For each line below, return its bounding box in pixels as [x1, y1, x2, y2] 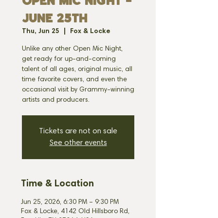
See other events [49, 139, 107, 147]
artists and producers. [22, 97, 90, 104]
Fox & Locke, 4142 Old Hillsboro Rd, [21, 208, 129, 215]
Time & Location [21, 179, 94, 189]
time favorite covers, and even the [22, 76, 127, 83]
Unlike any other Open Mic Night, [22, 46, 123, 53]
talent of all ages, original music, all [22, 66, 132, 73]
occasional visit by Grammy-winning [22, 87, 134, 93]
